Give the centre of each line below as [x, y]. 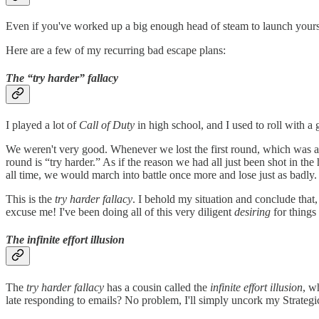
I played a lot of [42, 125]
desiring [254, 212]
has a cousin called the [157, 287]
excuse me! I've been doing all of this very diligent [120, 212]
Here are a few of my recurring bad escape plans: [116, 50]
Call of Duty [108, 125]
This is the [30, 199]
